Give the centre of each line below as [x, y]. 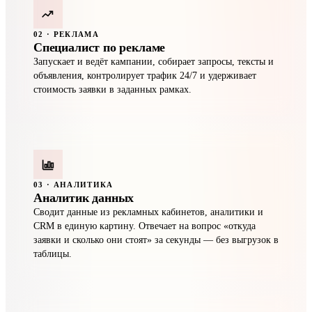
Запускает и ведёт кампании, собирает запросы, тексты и [154, 62]
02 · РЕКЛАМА [66, 34]
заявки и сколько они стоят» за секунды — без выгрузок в [156, 240]
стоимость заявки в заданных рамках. [112, 89]
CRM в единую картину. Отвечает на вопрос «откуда [145, 226]
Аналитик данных [84, 198]
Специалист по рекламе [100, 47]
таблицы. [53, 254]
